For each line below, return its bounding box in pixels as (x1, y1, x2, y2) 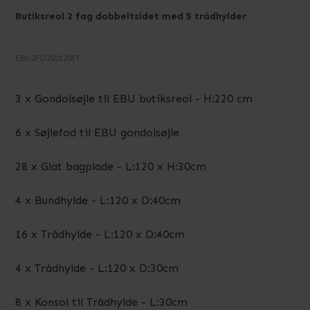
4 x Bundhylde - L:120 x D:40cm (15, 194, 181, 207)
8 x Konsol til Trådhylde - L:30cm (15, 295, 188, 309)
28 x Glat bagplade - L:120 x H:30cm (15, 160, 206, 173)
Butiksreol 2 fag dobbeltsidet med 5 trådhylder (15, 10, 246, 22)
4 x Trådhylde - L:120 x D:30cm (15, 262, 179, 275)
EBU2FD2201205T (15, 53, 80, 63)
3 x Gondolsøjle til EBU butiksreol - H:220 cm (15, 92, 253, 105)
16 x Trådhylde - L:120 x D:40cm (15, 228, 185, 241)
